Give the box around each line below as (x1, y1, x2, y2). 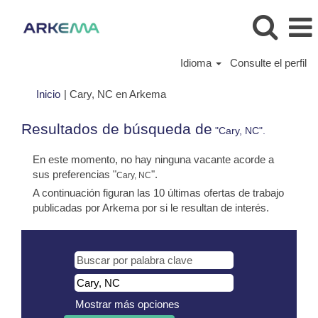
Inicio (36, 88, 60, 100)
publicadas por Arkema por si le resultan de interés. (33, 202, 269, 214)
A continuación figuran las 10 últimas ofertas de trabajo (33, 187, 284, 199)
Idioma (180, 57, 214, 69)
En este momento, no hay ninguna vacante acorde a (33, 153, 274, 165)
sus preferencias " (33, 168, 116, 180)
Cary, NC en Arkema (70, 88, 166, 100)
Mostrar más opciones (75, 298, 180, 310)
